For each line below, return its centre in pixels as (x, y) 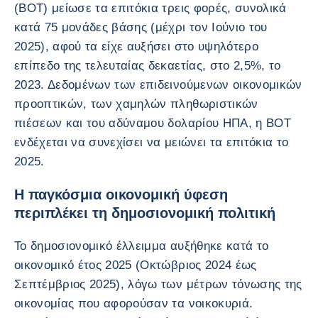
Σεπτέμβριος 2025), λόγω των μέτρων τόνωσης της (158, 284)
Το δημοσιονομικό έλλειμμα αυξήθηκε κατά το (142, 246)
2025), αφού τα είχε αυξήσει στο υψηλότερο (136, 46)
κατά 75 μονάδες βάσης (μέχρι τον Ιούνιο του (141, 27)
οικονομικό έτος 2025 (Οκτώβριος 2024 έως (136, 265)
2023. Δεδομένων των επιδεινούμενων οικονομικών (158, 84)
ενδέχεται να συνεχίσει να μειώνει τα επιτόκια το (152, 142)
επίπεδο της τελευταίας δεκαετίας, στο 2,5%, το (148, 65)
